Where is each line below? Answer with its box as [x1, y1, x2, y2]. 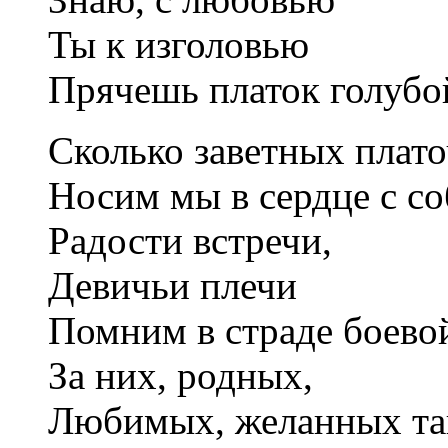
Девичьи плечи [48, 263, 297, 307]
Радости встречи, [48, 218, 332, 262]
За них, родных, [48, 353, 313, 397]
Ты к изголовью [48, 22, 309, 66]
